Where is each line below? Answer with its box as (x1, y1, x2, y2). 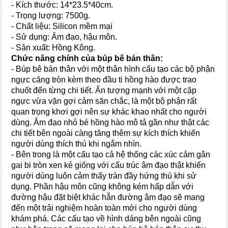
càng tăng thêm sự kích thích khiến (73, 129, 201, 138)
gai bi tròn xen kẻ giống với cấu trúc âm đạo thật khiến (11, 161, 206, 170)
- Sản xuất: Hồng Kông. (11, 43, 96, 52)
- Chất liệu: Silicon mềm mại (11, 22, 113, 31)
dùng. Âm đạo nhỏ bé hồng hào (11, 118, 127, 127)
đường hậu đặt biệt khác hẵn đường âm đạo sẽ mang (11, 193, 205, 202)
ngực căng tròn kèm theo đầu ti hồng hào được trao (11, 75, 197, 84)
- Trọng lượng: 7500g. (11, 11, 91, 20)
